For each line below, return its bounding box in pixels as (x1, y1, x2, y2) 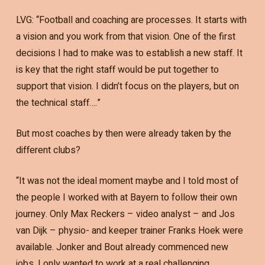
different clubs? (15, 143, 80, 157)
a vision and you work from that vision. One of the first (15, 29, 235, 44)
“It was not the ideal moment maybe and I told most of (15, 173, 239, 188)
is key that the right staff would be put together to (15, 62, 219, 77)
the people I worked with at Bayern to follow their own (15, 190, 237, 205)
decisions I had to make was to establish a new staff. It (15, 46, 243, 60)
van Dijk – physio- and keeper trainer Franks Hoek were (15, 223, 243, 238)
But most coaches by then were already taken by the (15, 126, 231, 141)
